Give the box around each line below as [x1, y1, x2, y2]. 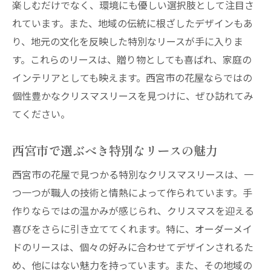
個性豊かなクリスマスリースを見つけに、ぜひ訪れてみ [12, 88, 253, 103]
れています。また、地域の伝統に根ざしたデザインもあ [12, 16, 253, 30]
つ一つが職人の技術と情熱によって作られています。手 [12, 185, 252, 200]
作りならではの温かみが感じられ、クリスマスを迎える [12, 203, 254, 218]
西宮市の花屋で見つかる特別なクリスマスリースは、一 [12, 167, 253, 181]
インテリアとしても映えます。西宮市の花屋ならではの [12, 70, 252, 85]
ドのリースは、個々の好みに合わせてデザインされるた [12, 240, 253, 254]
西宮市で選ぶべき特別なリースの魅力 [12, 141, 218, 159]
